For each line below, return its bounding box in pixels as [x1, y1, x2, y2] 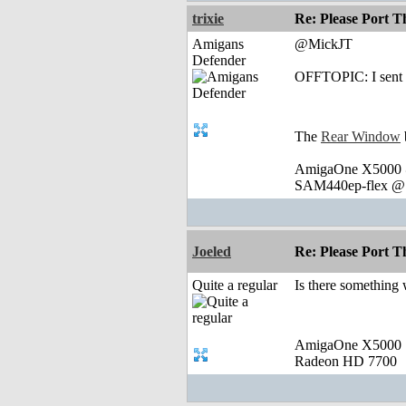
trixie [192, 11, 224, 27]
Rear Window [321, 129, 401, 145]
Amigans [192, 36, 244, 53]
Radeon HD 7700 [295, 353, 397, 370]
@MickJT [295, 36, 353, 53]
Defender [192, 53, 246, 69]
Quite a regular [192, 277, 277, 294]
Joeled [192, 244, 231, 260]
